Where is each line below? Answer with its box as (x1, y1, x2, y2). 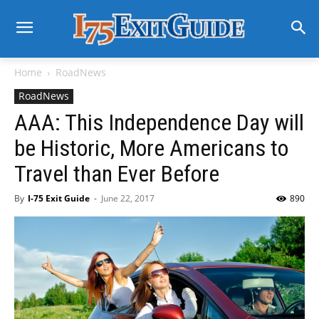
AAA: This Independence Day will (14, 109, 304, 136)
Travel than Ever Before (14, 160, 219, 187)
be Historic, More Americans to (14, 135, 288, 162)
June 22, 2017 (101, 192, 155, 204)
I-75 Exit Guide (28, 192, 90, 204)
